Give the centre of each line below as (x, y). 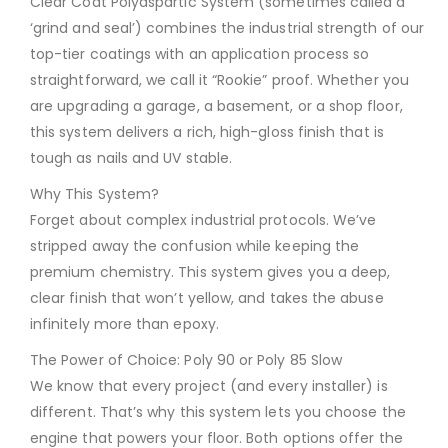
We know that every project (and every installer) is (209, 385)
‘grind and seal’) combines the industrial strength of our (227, 27)
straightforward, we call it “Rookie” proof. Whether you (219, 79)
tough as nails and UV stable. (131, 157)
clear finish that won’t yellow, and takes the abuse (207, 297)
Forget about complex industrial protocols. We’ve (203, 219)
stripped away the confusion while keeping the (195, 245)
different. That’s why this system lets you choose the (218, 411)
